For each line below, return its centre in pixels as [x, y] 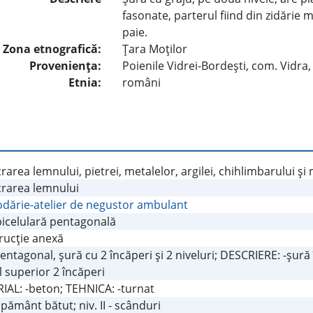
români [142, 83]
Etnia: [85, 83]
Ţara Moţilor [155, 49]
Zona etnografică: [52, 49]
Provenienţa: [66, 66]
